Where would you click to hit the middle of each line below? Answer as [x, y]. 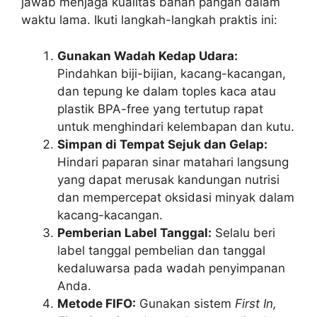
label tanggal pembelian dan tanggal [161, 250]
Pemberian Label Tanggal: [134, 232]
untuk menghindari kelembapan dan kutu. [176, 126]
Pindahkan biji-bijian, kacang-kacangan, [172, 73]
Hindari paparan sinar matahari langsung [173, 162]
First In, [256, 303]
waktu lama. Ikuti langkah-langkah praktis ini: [149, 20]
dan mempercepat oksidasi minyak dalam [176, 197]
